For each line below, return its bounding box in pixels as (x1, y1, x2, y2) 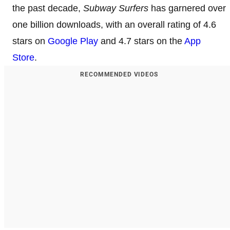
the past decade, (12, 3, 83, 13)
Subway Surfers (83, 3, 148, 13)
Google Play (48, 36, 98, 46)
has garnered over (148, 3, 226, 13)
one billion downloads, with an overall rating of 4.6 (12, 20, 216, 30)
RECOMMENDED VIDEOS (80, 71, 158, 78)
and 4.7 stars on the (98, 36, 184, 46)
